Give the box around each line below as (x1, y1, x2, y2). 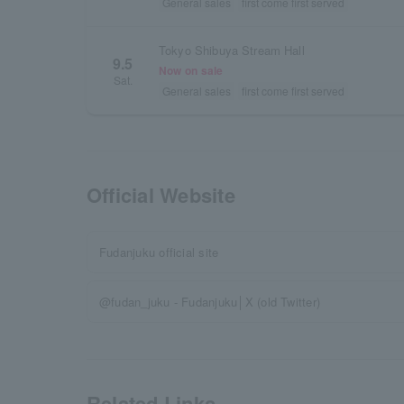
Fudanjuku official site (99, 243, 219, 261)
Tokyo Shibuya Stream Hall (159, 41, 305, 59)
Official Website (87, 180, 235, 209)
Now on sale (159, 62, 224, 78)
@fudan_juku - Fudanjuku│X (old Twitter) (99, 293, 321, 310)
